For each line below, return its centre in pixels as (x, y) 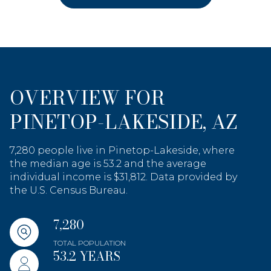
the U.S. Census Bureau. (69, 191)
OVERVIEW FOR (87, 98)
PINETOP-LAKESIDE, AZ (124, 122)
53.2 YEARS (87, 256)
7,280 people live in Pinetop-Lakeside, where (122, 151)
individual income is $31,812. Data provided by (123, 177)
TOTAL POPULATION (90, 243)
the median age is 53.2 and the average (108, 164)
